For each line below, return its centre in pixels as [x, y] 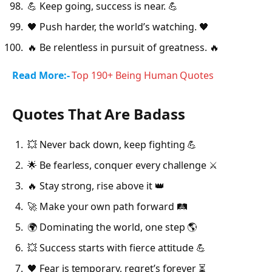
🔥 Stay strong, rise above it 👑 [96, 185]
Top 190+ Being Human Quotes [143, 75]
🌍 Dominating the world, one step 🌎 [112, 227]
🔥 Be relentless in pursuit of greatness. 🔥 [123, 48]
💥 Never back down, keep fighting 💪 [112, 144]
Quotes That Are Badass [99, 114]
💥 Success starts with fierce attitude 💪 [117, 247]
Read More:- [41, 75]
